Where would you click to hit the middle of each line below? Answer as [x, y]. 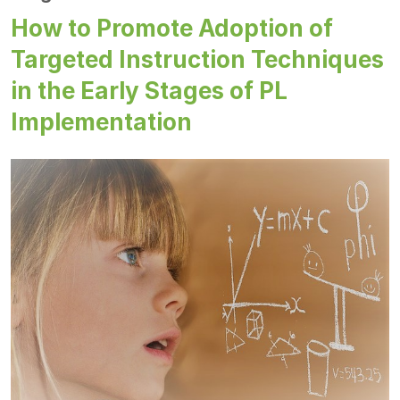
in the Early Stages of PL [149, 91]
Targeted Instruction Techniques [197, 60]
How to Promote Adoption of [172, 29]
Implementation [101, 122]
